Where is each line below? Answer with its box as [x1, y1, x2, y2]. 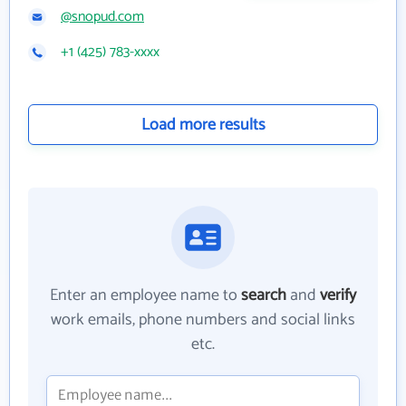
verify [320, 282, 356, 309]
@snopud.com [61, 5, 144, 29]
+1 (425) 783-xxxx [61, 40, 159, 64]
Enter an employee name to [50, 282, 241, 309]
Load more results [140, 111, 266, 139]
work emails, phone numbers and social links [51, 306, 355, 333]
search [241, 282, 286, 309]
